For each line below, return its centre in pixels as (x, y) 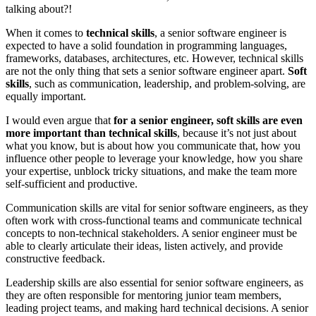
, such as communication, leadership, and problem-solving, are (167, 84)
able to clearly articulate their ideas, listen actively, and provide (144, 246)
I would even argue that (60, 121)
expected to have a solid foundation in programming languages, (146, 46)
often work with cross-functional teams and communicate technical (154, 221)
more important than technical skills (91, 133)
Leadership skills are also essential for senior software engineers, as (154, 283)
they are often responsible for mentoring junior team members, (144, 296)
